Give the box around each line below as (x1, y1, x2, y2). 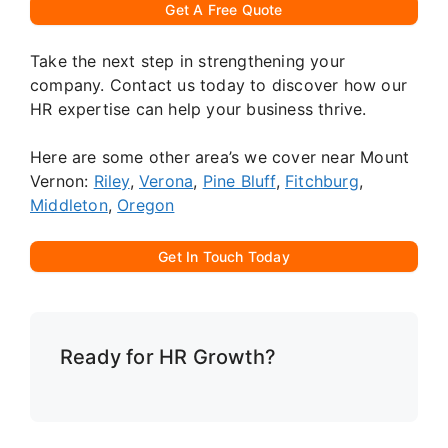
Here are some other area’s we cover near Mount (30, 147, 410, 168)
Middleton (30, 195, 108, 216)
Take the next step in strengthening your (30, 51, 345, 72)
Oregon (117, 195, 175, 216)
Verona (139, 171, 194, 192)
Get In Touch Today (158, 248, 290, 266)
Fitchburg (285, 171, 359, 192)
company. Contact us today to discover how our (30, 75, 408, 96)
